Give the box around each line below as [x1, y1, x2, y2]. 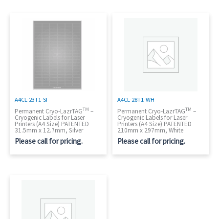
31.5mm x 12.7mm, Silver [15, 126, 83, 134]
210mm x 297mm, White [117, 126, 184, 134]
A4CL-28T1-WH [117, 95, 155, 104]
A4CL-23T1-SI [15, 95, 47, 104]
